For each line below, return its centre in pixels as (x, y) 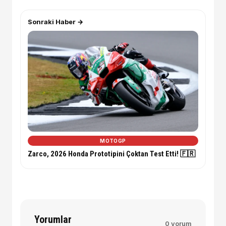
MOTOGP (113, 141)
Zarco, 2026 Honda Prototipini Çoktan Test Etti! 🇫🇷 (111, 154)
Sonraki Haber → (55, 22)
